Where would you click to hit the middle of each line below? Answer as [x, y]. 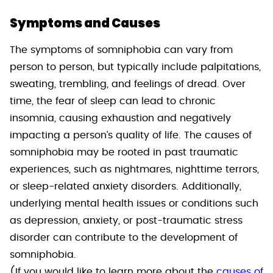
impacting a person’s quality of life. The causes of [131, 135]
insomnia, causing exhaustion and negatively [120, 118]
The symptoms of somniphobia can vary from [121, 50]
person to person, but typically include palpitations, [135, 67]
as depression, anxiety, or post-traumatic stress [126, 221]
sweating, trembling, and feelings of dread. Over [128, 84]
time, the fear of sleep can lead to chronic [113, 101]
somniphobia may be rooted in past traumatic [124, 152]
